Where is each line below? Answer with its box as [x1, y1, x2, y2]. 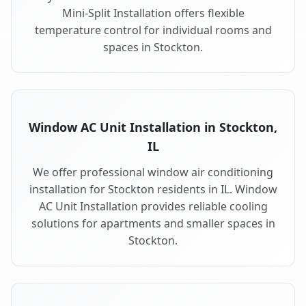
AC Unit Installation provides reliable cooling [38, 199, 268, 214]
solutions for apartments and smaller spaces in [31, 216, 275, 232]
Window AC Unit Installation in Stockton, [29, 119, 277, 136]
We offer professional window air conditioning [33, 165, 273, 180]
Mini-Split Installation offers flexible [61, 5, 245, 21]
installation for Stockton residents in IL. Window [29, 182, 277, 197]
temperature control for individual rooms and [34, 23, 272, 38]
